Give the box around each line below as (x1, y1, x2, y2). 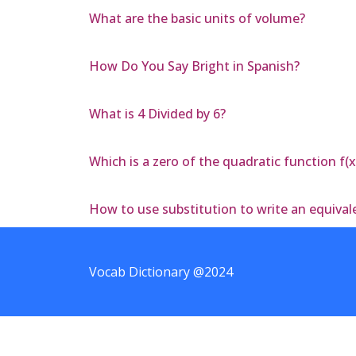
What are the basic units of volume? (89, 10, 305, 28)
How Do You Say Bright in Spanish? (89, 57, 300, 75)
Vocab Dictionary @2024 (89, 263, 233, 281)
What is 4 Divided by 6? (89, 105, 226, 123)
